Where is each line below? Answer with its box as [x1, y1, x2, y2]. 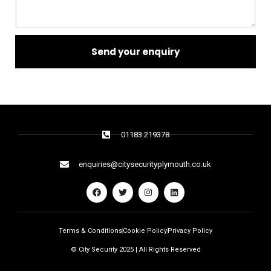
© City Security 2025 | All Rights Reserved [70, 245, 201, 253]
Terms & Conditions [59, 226, 122, 235]
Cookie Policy [123, 226, 167, 235]
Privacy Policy [168, 226, 212, 235]
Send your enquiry [91, 45, 180, 58]
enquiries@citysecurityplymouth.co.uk [79, 160, 212, 169]
